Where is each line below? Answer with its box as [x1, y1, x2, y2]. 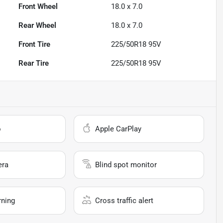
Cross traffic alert [95, 196, 154, 206]
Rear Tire [18, 59, 49, 68]
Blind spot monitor [95, 160, 157, 170]
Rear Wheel [18, 21, 57, 30]
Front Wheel [18, 2, 58, 11]
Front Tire [18, 40, 51, 49]
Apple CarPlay [95, 124, 142, 134]
